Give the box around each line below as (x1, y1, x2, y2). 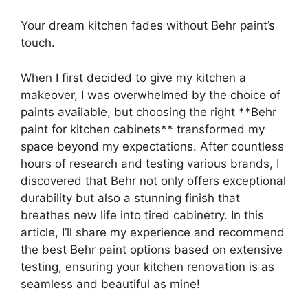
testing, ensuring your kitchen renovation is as (21, 259, 274, 274)
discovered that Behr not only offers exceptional (21, 173, 286, 188)
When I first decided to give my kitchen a (21, 70, 246, 85)
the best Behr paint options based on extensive (21, 242, 283, 256)
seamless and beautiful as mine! (21, 276, 200, 291)
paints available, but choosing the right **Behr (21, 104, 276, 119)
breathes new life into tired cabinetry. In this (21, 208, 264, 222)
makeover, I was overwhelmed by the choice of (21, 87, 280, 102)
